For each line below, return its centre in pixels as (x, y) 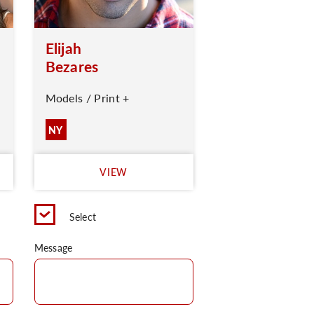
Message (53, 247)
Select (83, 217)
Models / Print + (87, 98)
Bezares (72, 66)
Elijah (63, 48)
